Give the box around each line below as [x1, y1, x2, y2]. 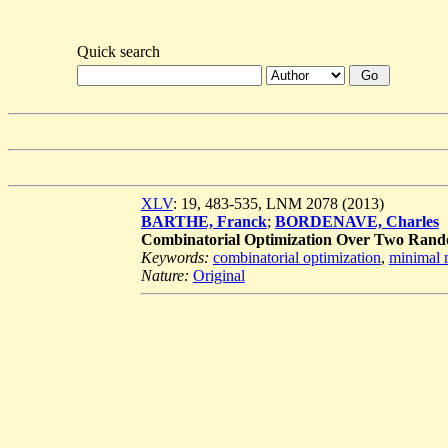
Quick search [77, 43, 160, 60]
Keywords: [140, 249, 213, 266]
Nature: [140, 267, 193, 284]
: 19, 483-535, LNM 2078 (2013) [172, 195, 384, 212]
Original [192, 267, 245, 284]
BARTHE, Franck [140, 213, 267, 230]
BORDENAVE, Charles [274, 213, 439, 230]
